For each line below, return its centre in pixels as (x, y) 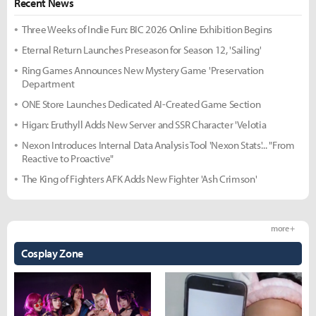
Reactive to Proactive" (68, 159)
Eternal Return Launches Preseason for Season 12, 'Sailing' (142, 50)
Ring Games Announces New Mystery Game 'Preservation (143, 71)
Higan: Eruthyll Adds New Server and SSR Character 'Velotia (144, 125)
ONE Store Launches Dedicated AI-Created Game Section (141, 104)
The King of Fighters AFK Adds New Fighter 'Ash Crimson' (140, 179)
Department (48, 84)
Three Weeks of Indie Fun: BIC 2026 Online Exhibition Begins (147, 30)
